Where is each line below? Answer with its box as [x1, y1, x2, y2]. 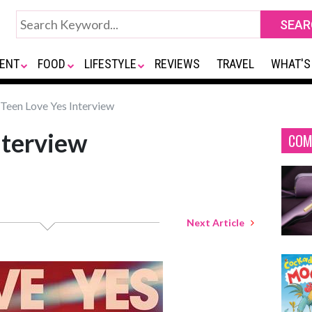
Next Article [187, 217, 251, 228]
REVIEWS [155, 56, 201, 71]
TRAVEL [217, 56, 255, 71]
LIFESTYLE [84, 56, 136, 71]
